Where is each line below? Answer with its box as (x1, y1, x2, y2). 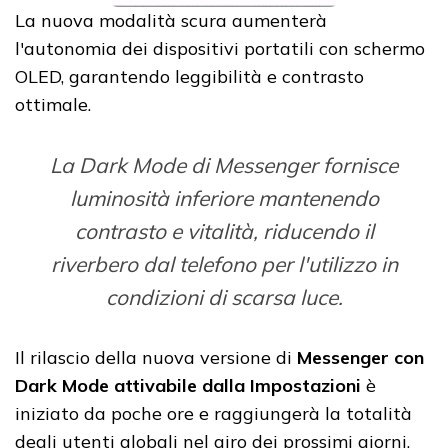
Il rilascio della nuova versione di (15, 345, 297, 369)
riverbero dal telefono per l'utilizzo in (50, 250, 398, 277)
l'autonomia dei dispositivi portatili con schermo (15, 36, 425, 60)
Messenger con (297, 345, 424, 369)
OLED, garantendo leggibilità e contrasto (15, 64, 364, 88)
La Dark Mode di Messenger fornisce (50, 151, 398, 178)
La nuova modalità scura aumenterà (15, 8, 327, 32)
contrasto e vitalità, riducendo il (74, 217, 374, 244)
